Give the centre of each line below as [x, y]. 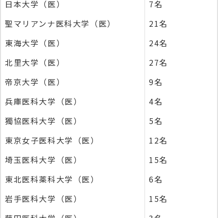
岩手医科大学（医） [44, 198]
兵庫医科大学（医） [44, 101]
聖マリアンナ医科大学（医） [60, 23]
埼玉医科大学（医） [44, 159]
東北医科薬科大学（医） [52, 179]
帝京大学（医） [35, 82]
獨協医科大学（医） [44, 120]
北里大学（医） [35, 62]
